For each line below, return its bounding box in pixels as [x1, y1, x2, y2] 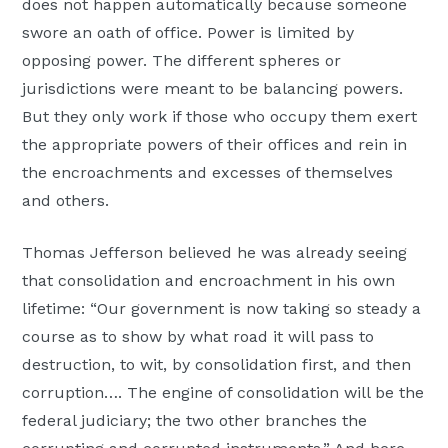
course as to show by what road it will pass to [22, 326, 375, 346]
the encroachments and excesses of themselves [22, 162, 394, 182]
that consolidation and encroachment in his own [22, 270, 396, 290]
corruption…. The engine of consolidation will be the [22, 382, 425, 402]
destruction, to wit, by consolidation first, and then [22, 354, 412, 374]
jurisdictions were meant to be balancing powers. [22, 78, 404, 98]
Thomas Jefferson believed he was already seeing [22, 242, 408, 262]
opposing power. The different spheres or [22, 50, 342, 70]
